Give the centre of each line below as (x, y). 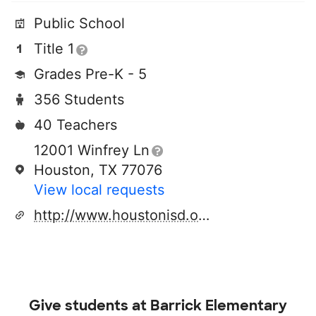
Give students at (90, 305)
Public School (79, 23)
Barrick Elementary (219, 305)
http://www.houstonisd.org (204, 215)
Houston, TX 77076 (98, 170)
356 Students (79, 99)
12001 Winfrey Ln (92, 150)
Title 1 (54, 49)
